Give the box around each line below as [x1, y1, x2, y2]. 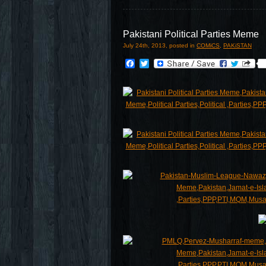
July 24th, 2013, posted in [123, 42, 197, 49]
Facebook [135, 58, 177, 68]
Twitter [149, 58, 177, 68]
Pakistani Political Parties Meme [123, 29, 259, 39]
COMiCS [197, 42, 220, 49]
